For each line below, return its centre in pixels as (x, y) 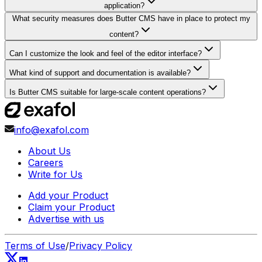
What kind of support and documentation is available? (100, 73)
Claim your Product (71, 207)
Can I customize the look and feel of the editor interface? (106, 53)
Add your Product (68, 195)
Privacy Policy (101, 245)
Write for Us (55, 174)
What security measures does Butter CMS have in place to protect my (131, 18)
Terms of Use (35, 245)
